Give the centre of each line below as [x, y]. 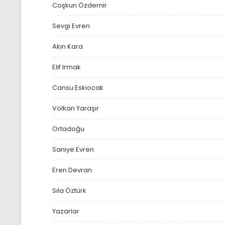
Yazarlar [66, 211]
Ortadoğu [68, 129]
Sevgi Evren [71, 26]
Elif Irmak [66, 67]
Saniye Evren [73, 150]
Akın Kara [67, 47]
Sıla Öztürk [69, 191]
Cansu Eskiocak [78, 88]
